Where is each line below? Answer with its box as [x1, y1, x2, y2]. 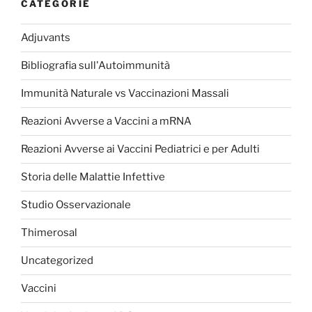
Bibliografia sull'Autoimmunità [21, 59, 170, 72]
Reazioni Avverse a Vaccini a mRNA [21, 115, 192, 128]
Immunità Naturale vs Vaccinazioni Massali [21, 87, 229, 100]
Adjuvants [21, 31, 70, 45]
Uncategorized [21, 254, 93, 267]
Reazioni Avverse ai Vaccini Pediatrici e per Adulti [21, 143, 260, 156]
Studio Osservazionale [21, 198, 131, 212]
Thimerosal [21, 226, 77, 240]
